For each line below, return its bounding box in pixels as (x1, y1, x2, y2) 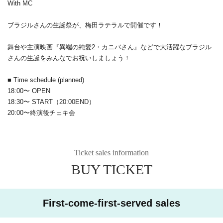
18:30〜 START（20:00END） (7, 98, 95, 106)
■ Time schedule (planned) (7, 76, 84, 84)
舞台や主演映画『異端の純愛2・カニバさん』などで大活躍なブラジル (7, 43, 212, 51)
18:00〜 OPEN (7, 87, 50, 95)
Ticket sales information (74, 148, 149, 157)
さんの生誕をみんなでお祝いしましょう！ (7, 54, 130, 62)
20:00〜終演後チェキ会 (7, 109, 75, 116)
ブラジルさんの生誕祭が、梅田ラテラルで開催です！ (7, 21, 163, 29)
